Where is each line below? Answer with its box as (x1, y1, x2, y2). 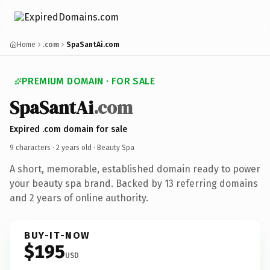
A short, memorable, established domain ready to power (10, 163, 260, 175)
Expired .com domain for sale (10, 124, 127, 134)
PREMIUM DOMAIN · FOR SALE (22, 75, 155, 87)
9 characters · (10, 143, 56, 152)
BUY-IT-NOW (24, 229, 90, 241)
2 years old (56, 143, 92, 152)
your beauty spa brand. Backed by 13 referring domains (10, 177, 258, 189)
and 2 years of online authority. (10, 192, 148, 204)
